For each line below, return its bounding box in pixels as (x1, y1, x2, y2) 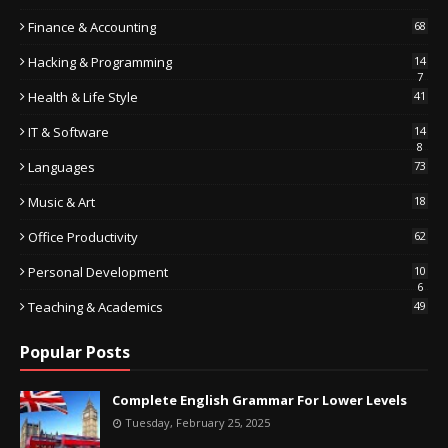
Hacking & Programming (28, 52, 172, 71)
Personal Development (28, 262, 168, 281)
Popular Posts (20, 340, 130, 363)
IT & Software (28, 122, 109, 141)
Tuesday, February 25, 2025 (125, 414, 270, 430)
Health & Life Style (28, 87, 138, 106)
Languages (28, 157, 95, 176)
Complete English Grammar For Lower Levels (112, 390, 407, 409)
